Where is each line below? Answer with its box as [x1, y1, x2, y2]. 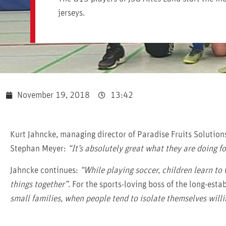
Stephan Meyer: [10, 144, 66, 153]
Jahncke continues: [10, 166, 80, 175]
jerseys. [58, 9, 85, 18]
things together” [10, 180, 68, 189]
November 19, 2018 [17, 91, 90, 100]
